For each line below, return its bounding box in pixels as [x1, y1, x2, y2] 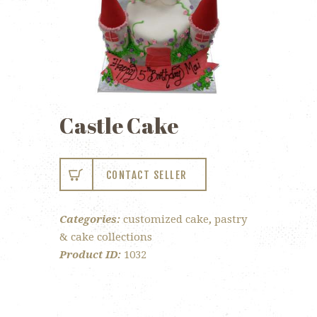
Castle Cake [59, 110, 178, 140]
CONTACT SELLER [105, 168, 188, 182]
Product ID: [59, 248, 124, 261]
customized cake [123, 212, 209, 226]
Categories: [59, 212, 123, 226]
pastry [214, 212, 247, 226]
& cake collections [59, 230, 152, 243]
